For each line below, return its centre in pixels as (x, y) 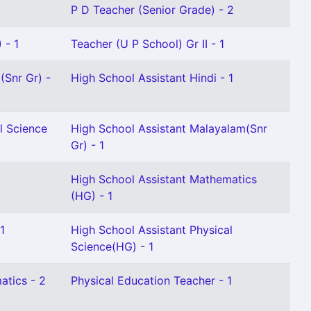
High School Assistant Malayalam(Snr (169, 128)
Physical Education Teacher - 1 (151, 280)
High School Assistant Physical (152, 230)
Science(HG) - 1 (112, 246)
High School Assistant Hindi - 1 (152, 78)
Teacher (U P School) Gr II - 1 (148, 44)
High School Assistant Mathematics (164, 179)
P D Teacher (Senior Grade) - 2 (152, 10)
